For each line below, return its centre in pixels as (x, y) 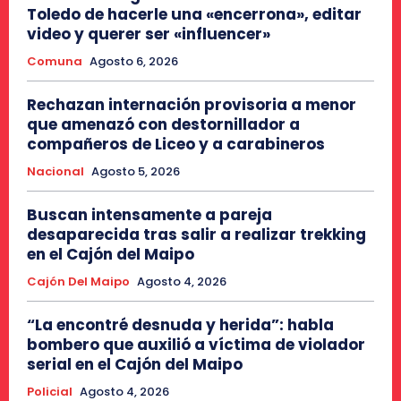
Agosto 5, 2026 (136, 171)
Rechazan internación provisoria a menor (192, 104)
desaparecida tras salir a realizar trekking (196, 234)
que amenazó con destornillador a (163, 124)
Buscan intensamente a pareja (149, 214)
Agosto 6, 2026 (134, 61)
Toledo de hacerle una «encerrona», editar (194, 14)
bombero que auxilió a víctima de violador (196, 344)
